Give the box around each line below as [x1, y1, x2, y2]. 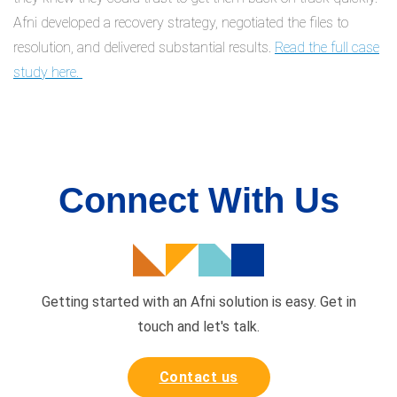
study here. [13, 64, 82, 81]
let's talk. [203, 317, 260, 335]
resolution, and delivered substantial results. [13, 39, 275, 56]
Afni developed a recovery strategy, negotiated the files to [13, 14, 348, 31]
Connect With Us [58, 181, 339, 220]
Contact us [159, 368, 238, 385]
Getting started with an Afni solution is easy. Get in [41, 292, 356, 310]
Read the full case [275, 39, 379, 56]
